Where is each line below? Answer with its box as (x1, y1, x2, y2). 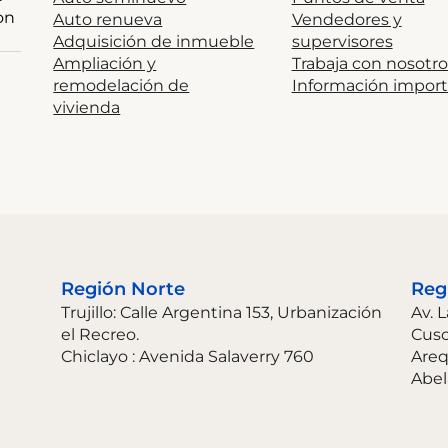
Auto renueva (53, 10, 163, 29)
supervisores (291, 32, 393, 51)
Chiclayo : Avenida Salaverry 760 (61, 347, 315, 366)
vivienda (53, 98, 121, 117)
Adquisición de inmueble (53, 32, 255, 51)
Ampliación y (53, 54, 157, 73)
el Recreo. (61, 325, 140, 344)
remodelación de (53, 76, 190, 95)
